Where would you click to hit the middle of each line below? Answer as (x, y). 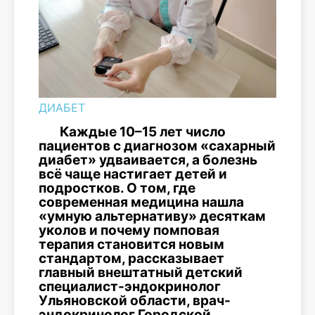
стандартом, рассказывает (131, 258)
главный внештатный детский (141, 272)
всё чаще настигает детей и (133, 174)
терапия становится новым (131, 244)
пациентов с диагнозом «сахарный (157, 146)
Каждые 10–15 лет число (143, 131)
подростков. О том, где (117, 188)
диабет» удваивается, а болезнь (148, 160)
